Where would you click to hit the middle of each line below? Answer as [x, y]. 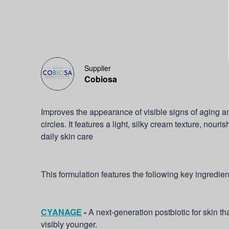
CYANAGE [61, 212]
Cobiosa [101, 79]
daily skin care [67, 136]
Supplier [98, 68]
